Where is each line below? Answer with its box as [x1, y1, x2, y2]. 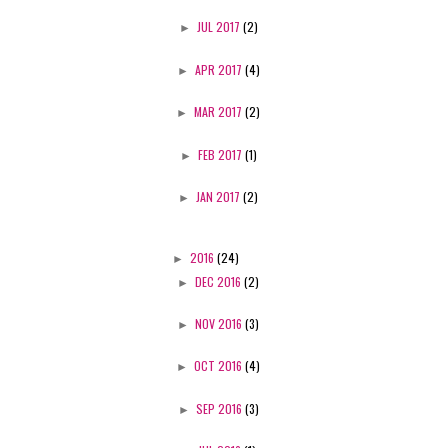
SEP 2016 [195, 399, 245, 417]
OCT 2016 [194, 357, 245, 375]
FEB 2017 [197, 145, 245, 163]
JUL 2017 [196, 18, 243, 36]
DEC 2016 [195, 272, 244, 290]
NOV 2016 [195, 315, 245, 332]
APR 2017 [194, 60, 245, 78]
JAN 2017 [196, 187, 243, 205]
